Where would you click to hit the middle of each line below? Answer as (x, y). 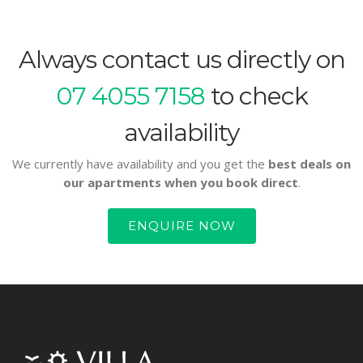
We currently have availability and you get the (140, 163)
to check (256, 96)
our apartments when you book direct (180, 182)
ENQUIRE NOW (181, 225)
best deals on (310, 163)
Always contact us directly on (181, 59)
